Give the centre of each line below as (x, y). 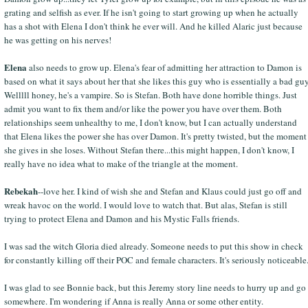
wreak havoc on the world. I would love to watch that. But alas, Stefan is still (145, 205)
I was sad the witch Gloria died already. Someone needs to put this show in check (153, 246)
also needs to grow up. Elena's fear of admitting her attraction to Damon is (164, 67)
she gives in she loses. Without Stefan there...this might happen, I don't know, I (149, 150)
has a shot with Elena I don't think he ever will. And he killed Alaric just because (153, 26)
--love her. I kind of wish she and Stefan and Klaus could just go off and (169, 191)
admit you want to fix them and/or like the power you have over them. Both (143, 108)
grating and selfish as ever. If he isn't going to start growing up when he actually (151, 12)
